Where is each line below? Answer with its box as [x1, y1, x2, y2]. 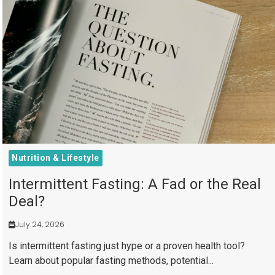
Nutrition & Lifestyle [12, 153, 99, 163]
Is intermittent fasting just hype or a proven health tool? [9, 240, 246, 252]
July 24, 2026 [15, 219, 65, 230]
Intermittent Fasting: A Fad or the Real [9, 176, 261, 193]
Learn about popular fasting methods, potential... [9, 255, 214, 267]
